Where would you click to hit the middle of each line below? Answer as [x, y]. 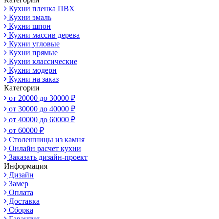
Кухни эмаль [29, 17]
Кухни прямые [32, 52]
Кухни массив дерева [43, 35]
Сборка [20, 210]
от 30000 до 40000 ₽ [41, 109]
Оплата [20, 192]
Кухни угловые [33, 44]
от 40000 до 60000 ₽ [41, 119]
